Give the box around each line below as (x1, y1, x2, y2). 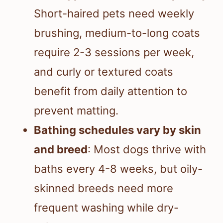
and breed (34, 143, 88, 156)
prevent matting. (34, 104, 118, 117)
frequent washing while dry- (34, 201, 179, 215)
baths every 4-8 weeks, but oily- (34, 162, 203, 176)
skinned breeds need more (34, 182, 173, 195)
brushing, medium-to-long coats (34, 26, 200, 40)
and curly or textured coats (34, 65, 173, 79)
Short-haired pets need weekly (34, 7, 194, 20)
